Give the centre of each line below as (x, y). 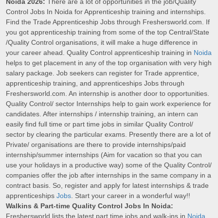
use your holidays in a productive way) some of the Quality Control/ (109, 165)
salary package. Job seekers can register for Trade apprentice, (102, 73)
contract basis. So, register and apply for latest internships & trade (107, 186)
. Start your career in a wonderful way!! (131, 196)
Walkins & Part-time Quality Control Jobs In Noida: (90, 206)
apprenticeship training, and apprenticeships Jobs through (95, 83)
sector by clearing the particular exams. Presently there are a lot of (108, 135)
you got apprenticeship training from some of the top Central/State (108, 32)
